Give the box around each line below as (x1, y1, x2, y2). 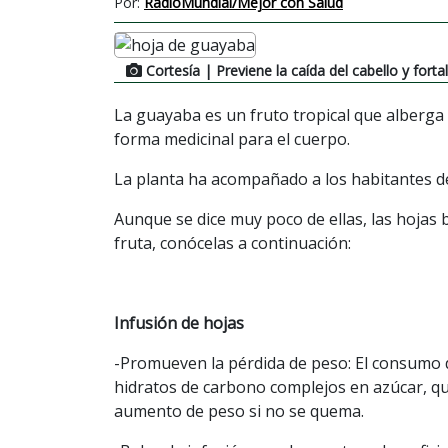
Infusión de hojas (114, 311, 244, 334)
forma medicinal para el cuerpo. (114, 127, 350, 150)
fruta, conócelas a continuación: (114, 231, 351, 254)
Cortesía (146, 60, 200, 80)
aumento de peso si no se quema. (114, 399, 364, 422)
